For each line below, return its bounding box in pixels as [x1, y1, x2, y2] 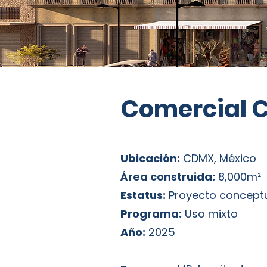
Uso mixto [182, 206, 238, 221]
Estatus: [120, 188, 166, 203]
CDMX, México [180, 151, 256, 166]
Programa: [120, 206, 182, 221]
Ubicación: [120, 151, 180, 166]
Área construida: [120, 169, 215, 184]
